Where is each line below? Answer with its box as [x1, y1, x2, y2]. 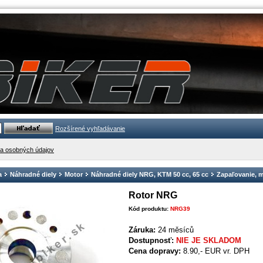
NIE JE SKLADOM [176, 236, 241, 245]
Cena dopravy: [129, 247, 181, 255]
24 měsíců [158, 225, 194, 234]
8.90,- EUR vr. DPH [183, 247, 249, 255]
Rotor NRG [129, 190, 177, 200]
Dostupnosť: [129, 236, 174, 245]
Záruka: [129, 225, 156, 234]
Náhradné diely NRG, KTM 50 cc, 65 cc [91, 171, 208, 178]
